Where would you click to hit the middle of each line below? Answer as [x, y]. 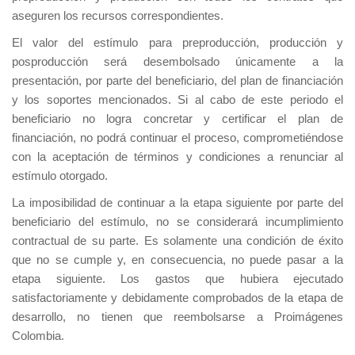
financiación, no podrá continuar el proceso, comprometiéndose [177, 138]
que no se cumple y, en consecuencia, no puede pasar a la [177, 260]
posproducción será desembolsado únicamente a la [177, 62]
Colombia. [38, 336]
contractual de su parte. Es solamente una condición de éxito [177, 241]
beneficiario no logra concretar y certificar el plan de [177, 119]
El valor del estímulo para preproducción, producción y [177, 43]
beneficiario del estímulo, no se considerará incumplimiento [177, 222]
